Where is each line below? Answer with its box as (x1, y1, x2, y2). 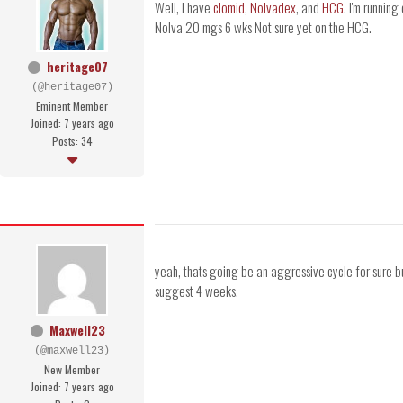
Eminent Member (36, 98, 108, 114)
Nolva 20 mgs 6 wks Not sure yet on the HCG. (155, 17, 372, 38)
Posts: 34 (51, 133, 93, 149)
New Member (44, 362, 100, 378)
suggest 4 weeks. (155, 281, 238, 301)
